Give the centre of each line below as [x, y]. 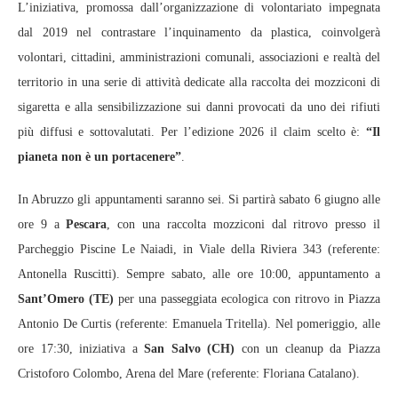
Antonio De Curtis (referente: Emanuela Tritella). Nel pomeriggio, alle [199, 324]
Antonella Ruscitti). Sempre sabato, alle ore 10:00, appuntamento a [199, 275]
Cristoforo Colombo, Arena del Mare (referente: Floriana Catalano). [189, 374]
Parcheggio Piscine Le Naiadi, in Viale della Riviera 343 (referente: [199, 250]
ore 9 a [42, 225]
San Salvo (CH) [190, 349]
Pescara [87, 225]
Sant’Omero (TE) [66, 299]
